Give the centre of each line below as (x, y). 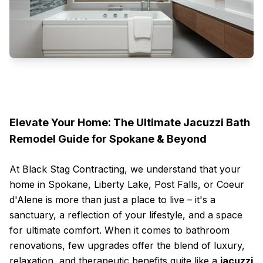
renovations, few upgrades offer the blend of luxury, (127, 245)
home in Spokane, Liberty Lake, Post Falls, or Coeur (127, 184)
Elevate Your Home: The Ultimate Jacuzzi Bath (130, 122)
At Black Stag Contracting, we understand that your (125, 169)
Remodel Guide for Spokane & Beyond (108, 139)
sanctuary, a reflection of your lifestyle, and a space (126, 215)
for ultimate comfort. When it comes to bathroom (119, 230)
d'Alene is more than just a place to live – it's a (112, 200)
